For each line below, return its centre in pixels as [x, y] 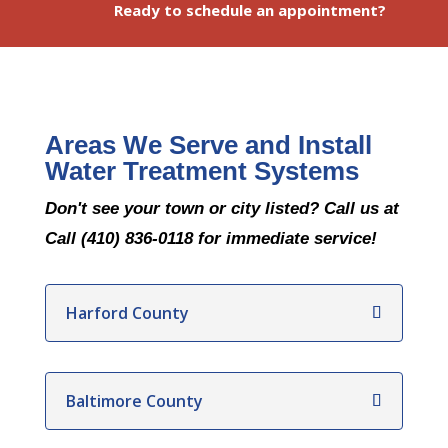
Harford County [127, 312]
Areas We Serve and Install [208, 144]
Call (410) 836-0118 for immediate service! [210, 238]
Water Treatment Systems [201, 170]
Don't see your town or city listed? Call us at [221, 208]
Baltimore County [134, 400]
